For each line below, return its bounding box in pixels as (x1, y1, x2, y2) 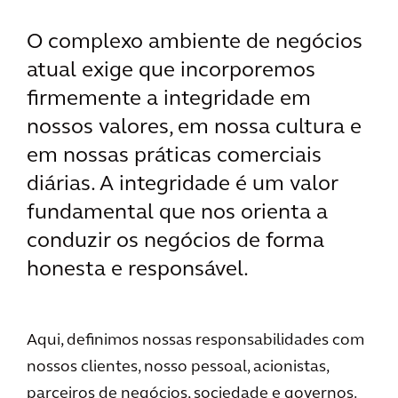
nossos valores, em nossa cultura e (27, 117, 362, 139)
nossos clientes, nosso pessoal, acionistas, (27, 359, 329, 376)
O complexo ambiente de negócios (27, 32, 362, 53)
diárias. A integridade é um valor (27, 174, 338, 195)
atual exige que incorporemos (27, 60, 315, 82)
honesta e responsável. (27, 259, 249, 281)
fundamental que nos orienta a (27, 203, 328, 224)
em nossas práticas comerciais (27, 146, 322, 167)
